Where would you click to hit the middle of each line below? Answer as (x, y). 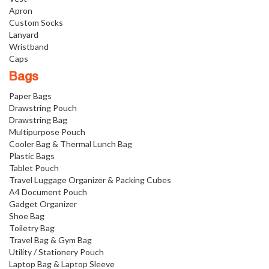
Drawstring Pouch (43, 108)
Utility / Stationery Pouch (56, 252)
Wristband (29, 47)
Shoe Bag (27, 216)
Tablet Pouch (34, 168)
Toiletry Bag (32, 228)
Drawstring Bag (38, 120)
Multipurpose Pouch (47, 132)
